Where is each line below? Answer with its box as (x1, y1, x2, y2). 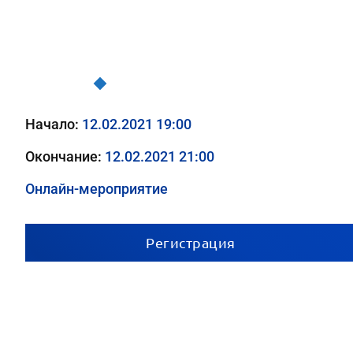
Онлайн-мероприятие (25, 180, 168, 197)
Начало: (25, 116, 82, 132)
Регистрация (146, 234, 236, 251)
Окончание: (25, 148, 105, 165)
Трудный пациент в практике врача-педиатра (109, 76, 345, 90)
